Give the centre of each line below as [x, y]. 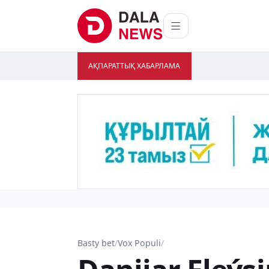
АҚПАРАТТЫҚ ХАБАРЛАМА [134, 66]
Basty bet [96, 243]
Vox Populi [139, 243]
